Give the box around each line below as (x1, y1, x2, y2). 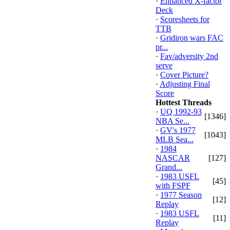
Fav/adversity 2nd (160, 52, 218, 61)
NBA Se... (156, 117, 189, 125)
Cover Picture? (160, 70, 208, 79)
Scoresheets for (160, 15, 209, 24)
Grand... (156, 163, 182, 171)
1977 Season (160, 190, 202, 199)
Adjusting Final (160, 80, 210, 88)
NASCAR (156, 154, 190, 162)
